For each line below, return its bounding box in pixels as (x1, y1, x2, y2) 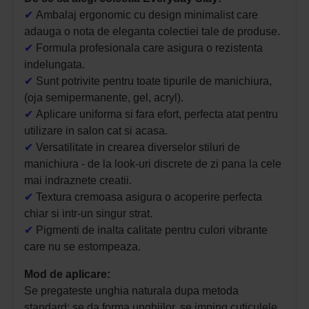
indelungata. (24, 59, 85, 71)
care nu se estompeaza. (24, 241, 141, 253)
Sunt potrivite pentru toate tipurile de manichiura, (36, 75, 272, 88)
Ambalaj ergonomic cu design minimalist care (36, 9, 258, 21)
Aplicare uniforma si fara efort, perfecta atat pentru (36, 108, 278, 121)
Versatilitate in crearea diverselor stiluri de (36, 141, 240, 154)
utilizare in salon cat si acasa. (24, 125, 168, 137)
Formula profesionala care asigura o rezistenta (36, 42, 263, 54)
